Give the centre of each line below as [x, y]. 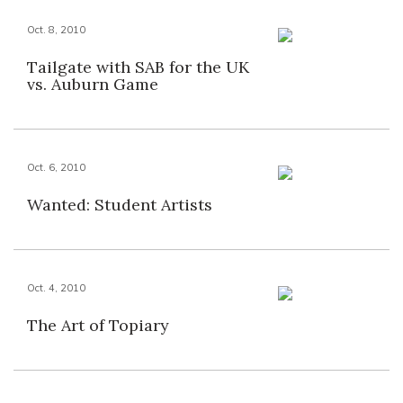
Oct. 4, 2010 [56, 288]
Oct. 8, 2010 [56, 30]
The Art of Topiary [98, 325]
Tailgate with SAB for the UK [138, 67]
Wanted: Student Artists [120, 205]
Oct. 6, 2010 [56, 167]
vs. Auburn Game [93, 84]
